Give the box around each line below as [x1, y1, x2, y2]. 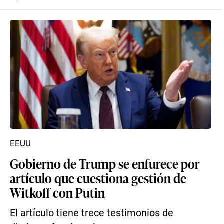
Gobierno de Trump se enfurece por [10, 154, 200, 172]
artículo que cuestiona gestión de [10, 169, 186, 187]
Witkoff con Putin [10, 183, 105, 201]
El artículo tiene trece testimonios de [10, 207, 173, 219]
